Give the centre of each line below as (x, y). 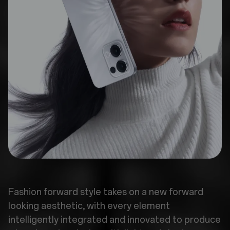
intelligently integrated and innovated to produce (114, 220)
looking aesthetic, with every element (89, 206)
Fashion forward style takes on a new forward (106, 192)
